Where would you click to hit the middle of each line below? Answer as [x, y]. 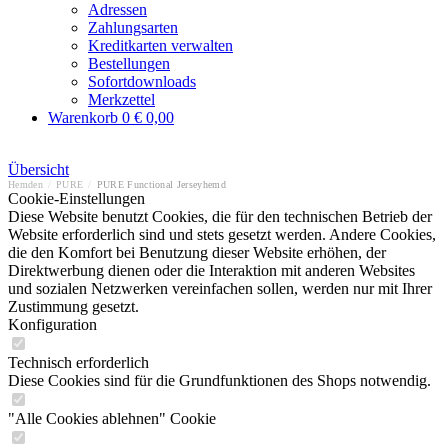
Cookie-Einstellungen [76, 198]
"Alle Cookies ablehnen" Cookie [112, 418]
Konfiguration [52, 324]
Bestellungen [129, 63]
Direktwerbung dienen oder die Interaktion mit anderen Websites [211, 270]
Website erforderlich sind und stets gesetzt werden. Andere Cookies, [222, 234]
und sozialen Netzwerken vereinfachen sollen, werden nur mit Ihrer [220, 288]
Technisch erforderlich [78, 362]
